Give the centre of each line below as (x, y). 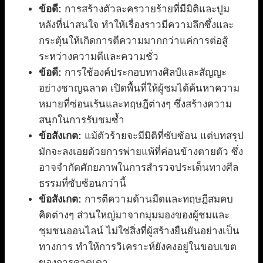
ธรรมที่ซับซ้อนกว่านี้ (82, 183)
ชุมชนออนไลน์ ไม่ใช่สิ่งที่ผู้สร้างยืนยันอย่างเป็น (139, 231)
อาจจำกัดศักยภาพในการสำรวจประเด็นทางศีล (139, 167)
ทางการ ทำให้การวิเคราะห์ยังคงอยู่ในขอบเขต (138, 247)
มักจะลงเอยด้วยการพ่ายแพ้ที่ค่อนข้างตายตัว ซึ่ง (141, 151)
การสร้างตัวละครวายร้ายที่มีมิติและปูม (146, 9)
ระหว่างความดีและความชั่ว (99, 56)
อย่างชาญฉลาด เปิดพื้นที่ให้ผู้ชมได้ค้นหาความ (139, 88)
